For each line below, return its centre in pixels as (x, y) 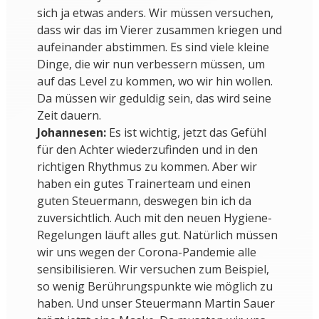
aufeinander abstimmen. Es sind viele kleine (153, 47)
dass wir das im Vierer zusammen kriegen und (159, 30)
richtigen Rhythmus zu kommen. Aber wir (147, 167)
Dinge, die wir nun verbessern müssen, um (151, 64)
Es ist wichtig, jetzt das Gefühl (186, 133)
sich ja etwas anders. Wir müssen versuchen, (155, 13)
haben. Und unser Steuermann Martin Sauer (156, 304)
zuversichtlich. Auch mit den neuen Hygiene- (154, 218)
